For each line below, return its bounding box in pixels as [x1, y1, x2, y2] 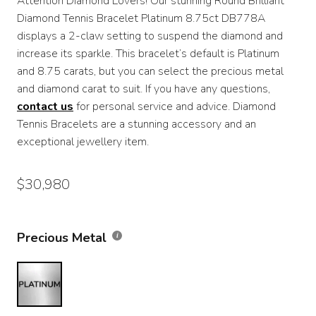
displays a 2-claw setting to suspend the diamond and [17, 28, 283, 44]
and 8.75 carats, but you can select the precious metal [17, 63, 284, 79]
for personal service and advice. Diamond [73, 99, 276, 114]
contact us [17, 99, 73, 114]
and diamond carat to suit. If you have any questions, [17, 81, 270, 97]
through [136, 24, 187, 43]
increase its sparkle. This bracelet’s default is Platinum [17, 46, 279, 61]
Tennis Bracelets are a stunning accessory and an [17, 116, 256, 132]
